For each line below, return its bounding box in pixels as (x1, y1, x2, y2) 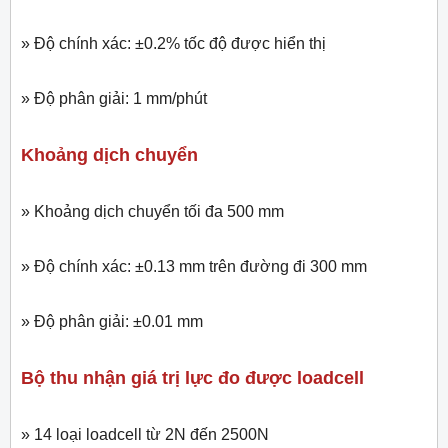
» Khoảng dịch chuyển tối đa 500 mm (21, 203, 284, 221)
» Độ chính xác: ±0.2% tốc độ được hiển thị (21, 35, 326, 53)
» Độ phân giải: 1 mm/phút (21, 90, 207, 108)
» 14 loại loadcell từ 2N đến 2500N (21, 426, 269, 444)
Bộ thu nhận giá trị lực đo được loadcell (21, 368, 364, 389)
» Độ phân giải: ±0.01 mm (21, 313, 203, 331)
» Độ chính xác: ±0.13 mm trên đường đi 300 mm (21, 258, 367, 276)
